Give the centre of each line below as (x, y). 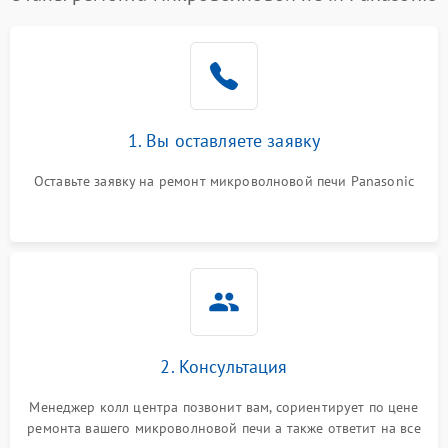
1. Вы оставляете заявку (224, 140)
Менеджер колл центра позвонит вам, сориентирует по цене (224, 406)
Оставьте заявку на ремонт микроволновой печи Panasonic (224, 180)
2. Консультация (224, 366)
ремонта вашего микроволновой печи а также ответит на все (224, 427)
